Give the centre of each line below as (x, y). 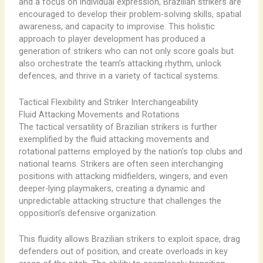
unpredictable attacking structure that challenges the (120, 200)
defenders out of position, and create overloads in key (123, 251)
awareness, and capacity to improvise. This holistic (117, 27)
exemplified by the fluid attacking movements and (114, 139)
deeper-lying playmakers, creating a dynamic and (112, 188)
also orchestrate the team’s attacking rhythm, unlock (120, 64)
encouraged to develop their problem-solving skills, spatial (130, 14)
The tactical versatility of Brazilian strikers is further (118, 127)
